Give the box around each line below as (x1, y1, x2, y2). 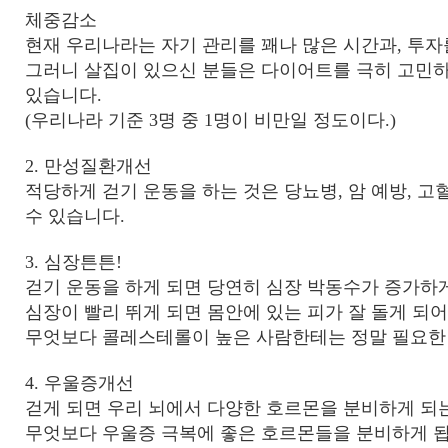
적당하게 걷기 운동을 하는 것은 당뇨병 (25, 181, 338, 201)
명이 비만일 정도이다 (213, 110, 385, 130)
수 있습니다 (25, 206, 120, 226)
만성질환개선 (44, 156, 152, 176)
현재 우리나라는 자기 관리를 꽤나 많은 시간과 (25, 35, 397, 55)
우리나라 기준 (31, 110, 149, 130)
